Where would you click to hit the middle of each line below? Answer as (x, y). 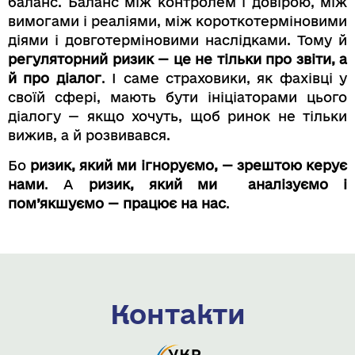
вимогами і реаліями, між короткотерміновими (177, 21)
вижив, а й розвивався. (89, 135)
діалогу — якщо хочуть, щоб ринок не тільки (177, 116)
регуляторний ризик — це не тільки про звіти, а (177, 59)
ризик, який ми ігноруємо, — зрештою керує (189, 166)
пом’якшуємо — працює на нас (117, 204)
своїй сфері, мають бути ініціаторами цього (177, 97)
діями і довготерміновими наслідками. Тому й (177, 40)
